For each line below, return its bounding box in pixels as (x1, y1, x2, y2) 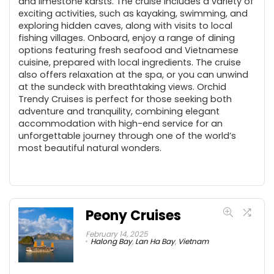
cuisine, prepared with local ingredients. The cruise (18, 56, 241, 68)
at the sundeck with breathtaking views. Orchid (18, 80, 226, 93)
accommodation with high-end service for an (18, 117, 223, 130)
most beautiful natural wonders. (18, 141, 161, 154)
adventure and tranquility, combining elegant (18, 105, 220, 117)
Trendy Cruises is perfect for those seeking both (18, 92, 232, 105)
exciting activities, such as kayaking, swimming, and (18, 7, 248, 20)
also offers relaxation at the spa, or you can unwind (18, 68, 248, 81)
